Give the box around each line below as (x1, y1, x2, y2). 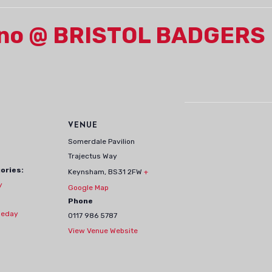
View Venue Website (68, 226, 138, 235)
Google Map (68, 183, 109, 192)
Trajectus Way (68, 152, 117, 160)
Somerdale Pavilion (68, 137, 135, 146)
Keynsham (68, 168, 104, 176)
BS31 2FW (108, 168, 142, 176)
